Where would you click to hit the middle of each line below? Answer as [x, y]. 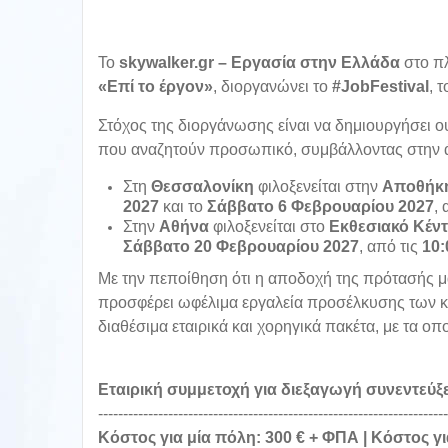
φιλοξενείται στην [318, 187]
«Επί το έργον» [155, 87]
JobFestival [385, 87]
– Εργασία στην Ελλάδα [307, 63]
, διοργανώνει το [272, 87]
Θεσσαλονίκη [202, 187]
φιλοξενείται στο [269, 227]
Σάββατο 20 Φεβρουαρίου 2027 [241, 247]
